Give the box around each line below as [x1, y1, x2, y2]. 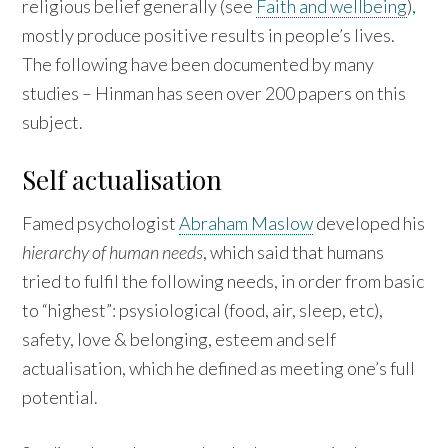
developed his [313, 212, 426, 235]
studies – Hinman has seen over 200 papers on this [22, 82, 407, 105]
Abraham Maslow [179, 212, 314, 235]
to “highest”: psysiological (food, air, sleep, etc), [22, 299, 384, 322]
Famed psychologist [22, 212, 180, 235]
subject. [22, 111, 84, 134]
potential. [22, 386, 99, 409]
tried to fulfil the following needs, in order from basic [22, 270, 425, 293]
